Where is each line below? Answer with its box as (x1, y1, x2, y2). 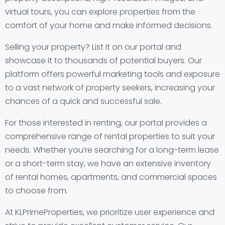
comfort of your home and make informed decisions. (5, 20, 212, 31)
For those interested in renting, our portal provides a (5, 117, 207, 129)
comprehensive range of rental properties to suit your (5, 131, 215, 142)
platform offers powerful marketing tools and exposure (5, 68, 220, 80)
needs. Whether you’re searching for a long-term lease (5, 144, 219, 156)
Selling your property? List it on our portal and (5, 41, 181, 53)
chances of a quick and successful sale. (5, 95, 162, 107)
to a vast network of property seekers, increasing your (5, 82, 215, 93)
